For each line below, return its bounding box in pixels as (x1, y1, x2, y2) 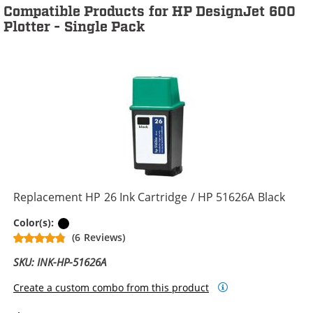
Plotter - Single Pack (3, 17, 145, 36)
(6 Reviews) (72, 230, 125, 244)
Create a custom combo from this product (13, 280, 209, 294)
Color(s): (13, 215, 57, 229)
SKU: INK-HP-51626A (13, 254, 107, 269)
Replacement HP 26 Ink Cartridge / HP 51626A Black (13, 189, 285, 205)
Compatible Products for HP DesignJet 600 (3, 2, 296, 21)
